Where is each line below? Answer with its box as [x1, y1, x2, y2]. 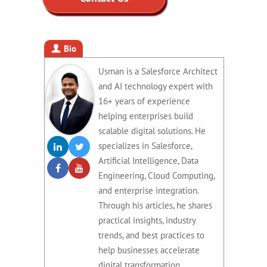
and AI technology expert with [98, 80, 213, 92]
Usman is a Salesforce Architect [98, 65, 218, 77]
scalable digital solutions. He [98, 125, 206, 136]
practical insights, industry [98, 214, 195, 226]
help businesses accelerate [98, 244, 200, 256]
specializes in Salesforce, [98, 139, 192, 151]
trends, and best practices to [98, 229, 204, 241]
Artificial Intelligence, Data [98, 154, 198, 166]
